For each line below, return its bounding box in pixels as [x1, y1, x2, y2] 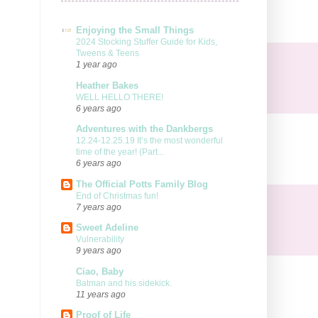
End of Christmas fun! [76, 190, 158, 201]
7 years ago [76, 202, 121, 212]
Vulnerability [76, 234, 124, 245]
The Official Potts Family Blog [76, 178, 208, 190]
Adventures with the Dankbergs [76, 124, 213, 135]
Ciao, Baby [76, 265, 124, 277]
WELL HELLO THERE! [76, 92, 163, 102]
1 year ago [76, 60, 117, 70]
